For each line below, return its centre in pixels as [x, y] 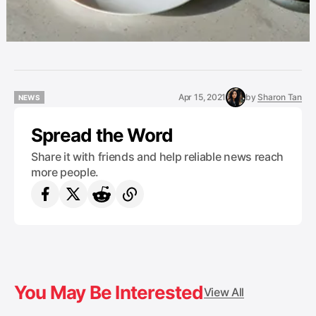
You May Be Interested [109, 293]
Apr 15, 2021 [202, 97]
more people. [65, 172]
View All [224, 292]
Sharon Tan [280, 97]
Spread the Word [102, 135]
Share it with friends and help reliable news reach [157, 157]
